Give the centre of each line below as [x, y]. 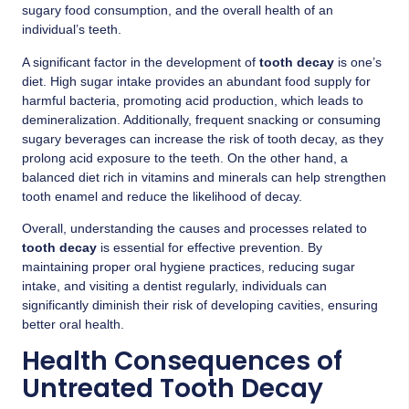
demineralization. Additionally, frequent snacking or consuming [201, 119]
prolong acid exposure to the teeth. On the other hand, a [185, 157]
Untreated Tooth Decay [173, 388]
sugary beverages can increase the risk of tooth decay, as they [203, 138]
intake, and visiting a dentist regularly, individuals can [174, 286]
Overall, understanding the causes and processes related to [194, 229]
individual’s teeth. [72, 30]
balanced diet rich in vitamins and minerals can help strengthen [204, 177]
